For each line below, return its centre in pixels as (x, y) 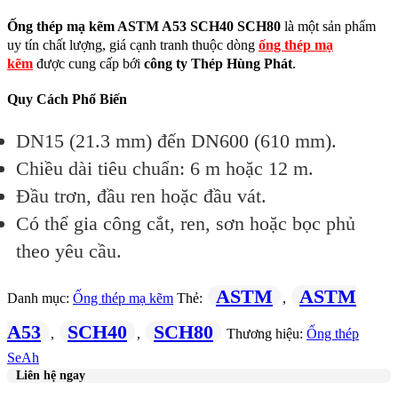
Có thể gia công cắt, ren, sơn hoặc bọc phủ (186, 223)
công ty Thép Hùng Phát (218, 64)
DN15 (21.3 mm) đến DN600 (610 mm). (176, 140)
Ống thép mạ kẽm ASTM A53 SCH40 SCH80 (144, 27)
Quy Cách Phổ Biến (67, 99)
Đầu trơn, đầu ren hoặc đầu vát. (141, 195)
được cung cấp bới (90, 64)
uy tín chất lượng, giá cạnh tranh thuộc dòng (133, 45)
